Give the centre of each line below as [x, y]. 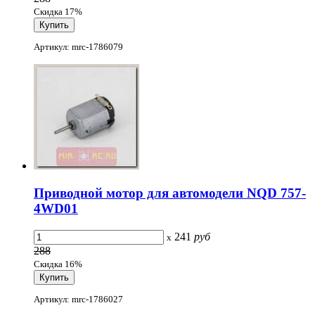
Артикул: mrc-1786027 [78, 300]
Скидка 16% [58, 264]
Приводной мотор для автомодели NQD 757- [170, 193]
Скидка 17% [58, 12]
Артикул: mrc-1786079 [78, 47]
